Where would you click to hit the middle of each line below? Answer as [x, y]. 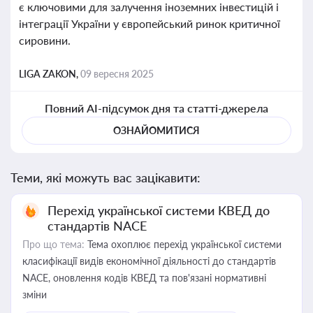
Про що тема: [53, 244]
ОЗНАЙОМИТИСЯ [156, 130]
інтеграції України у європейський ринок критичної [150, 23]
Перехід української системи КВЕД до [159, 210]
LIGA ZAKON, [50, 74]
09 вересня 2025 [117, 74]
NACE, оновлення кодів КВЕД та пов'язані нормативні [144, 278]
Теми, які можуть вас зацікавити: [105, 177]
